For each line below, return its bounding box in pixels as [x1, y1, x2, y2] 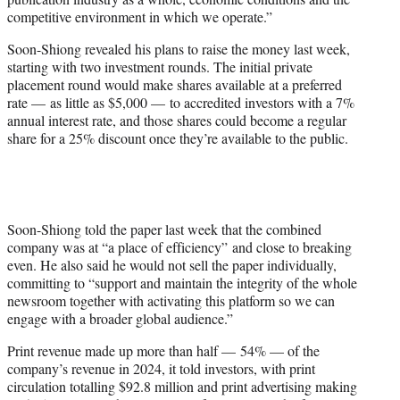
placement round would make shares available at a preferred [7, 75, 342, 95]
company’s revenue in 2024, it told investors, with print [7, 359, 315, 379]
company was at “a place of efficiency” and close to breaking [7, 237, 352, 257]
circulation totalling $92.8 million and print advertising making [7, 377, 357, 396]
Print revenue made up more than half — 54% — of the [7, 341, 320, 361]
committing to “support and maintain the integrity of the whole [7, 273, 357, 293]
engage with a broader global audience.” [7, 309, 233, 329]
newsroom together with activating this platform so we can [7, 291, 335, 311]
